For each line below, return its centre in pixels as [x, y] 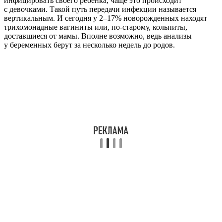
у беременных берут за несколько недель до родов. [89, 45]
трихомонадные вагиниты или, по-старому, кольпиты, [96, 27]
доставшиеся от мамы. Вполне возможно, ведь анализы [98, 36]
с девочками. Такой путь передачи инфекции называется [100, 9]
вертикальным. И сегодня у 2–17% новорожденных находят [106, 18]
